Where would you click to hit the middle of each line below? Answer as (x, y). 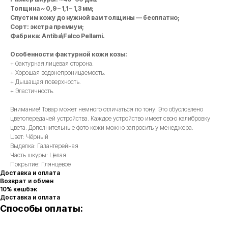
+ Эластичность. (32, 91)
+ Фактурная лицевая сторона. (52, 64)
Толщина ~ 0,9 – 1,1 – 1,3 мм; (52, 9)
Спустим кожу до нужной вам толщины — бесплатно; (95, 18)
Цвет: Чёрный (29, 137)
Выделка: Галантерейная (44, 146)
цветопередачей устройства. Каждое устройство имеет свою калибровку (110, 119)
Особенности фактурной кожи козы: (69, 54)
